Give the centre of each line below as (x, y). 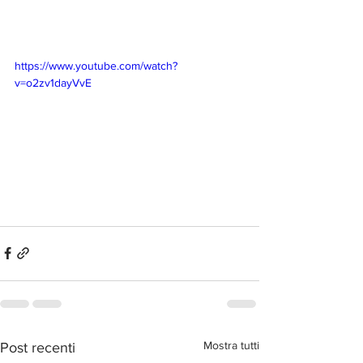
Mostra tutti (231, 345)
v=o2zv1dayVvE (53, 82)
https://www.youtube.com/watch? (96, 65)
